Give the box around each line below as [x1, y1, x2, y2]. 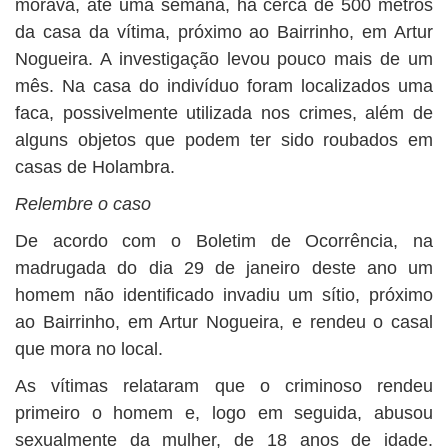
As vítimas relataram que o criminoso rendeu [15, 376, 433, 396]
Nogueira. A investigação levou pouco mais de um [15, 49, 433, 69]
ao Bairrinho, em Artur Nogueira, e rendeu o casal [15, 312, 433, 332]
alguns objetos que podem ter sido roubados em [15, 130, 433, 150]
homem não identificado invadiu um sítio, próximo [15, 285, 433, 305]
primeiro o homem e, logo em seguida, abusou [15, 403, 433, 423]
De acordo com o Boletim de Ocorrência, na [15, 231, 433, 251]
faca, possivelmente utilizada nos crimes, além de [15, 103, 433, 123]
